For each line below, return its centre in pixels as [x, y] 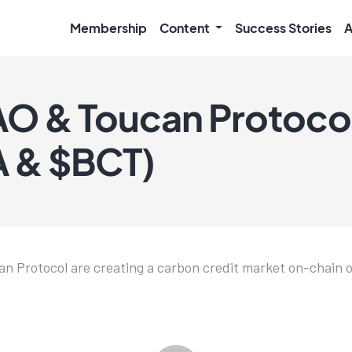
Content [185, 27]
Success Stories [284, 27]
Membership [108, 27]
